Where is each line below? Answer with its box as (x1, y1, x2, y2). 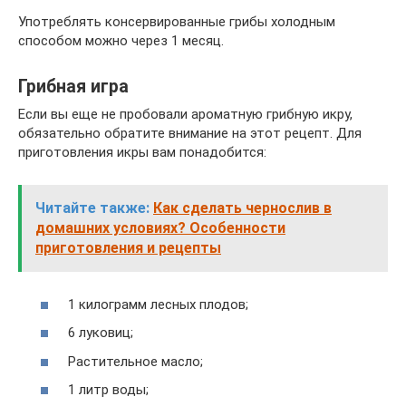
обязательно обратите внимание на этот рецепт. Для (18, 125, 362, 141)
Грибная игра (18, 76, 129, 98)
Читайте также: (35, 199, 150, 217)
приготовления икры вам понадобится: (18, 144, 266, 160)
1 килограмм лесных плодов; (68, 295, 248, 313)
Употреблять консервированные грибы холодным (18, 14, 335, 30)
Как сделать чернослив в (153, 199, 332, 217)
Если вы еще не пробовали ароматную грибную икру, (18, 106, 353, 122)
